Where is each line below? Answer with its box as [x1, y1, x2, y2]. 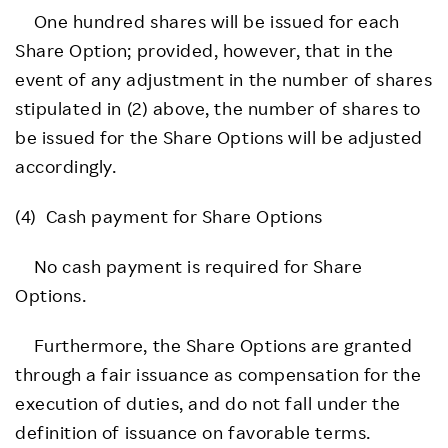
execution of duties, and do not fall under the [15, 391, 401, 414]
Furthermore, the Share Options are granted [15, 333, 413, 356]
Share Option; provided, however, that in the [15, 38, 394, 61]
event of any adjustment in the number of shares [15, 67, 433, 90]
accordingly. [15, 154, 122, 177]
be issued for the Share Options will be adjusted [15, 125, 423, 148]
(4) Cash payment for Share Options [15, 204, 323, 227]
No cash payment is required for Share [15, 254, 363, 277]
